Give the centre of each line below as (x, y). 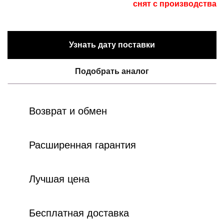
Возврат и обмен (68, 111)
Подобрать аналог (112, 71)
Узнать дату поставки (112, 44)
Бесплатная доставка (79, 213)
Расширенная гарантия (82, 145)
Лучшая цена (59, 179)
